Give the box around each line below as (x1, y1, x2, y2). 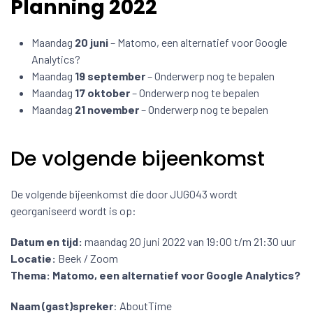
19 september (75, 68, 147, 82)
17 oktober (75, 85, 132, 99)
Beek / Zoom (56, 251, 118, 265)
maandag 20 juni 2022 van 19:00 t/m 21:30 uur (82, 234, 296, 248)
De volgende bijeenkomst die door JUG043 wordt (10, 187, 238, 201)
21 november (75, 102, 141, 116)
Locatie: (10, 251, 56, 265)
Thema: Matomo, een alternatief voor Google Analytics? (10, 268, 300, 282)
